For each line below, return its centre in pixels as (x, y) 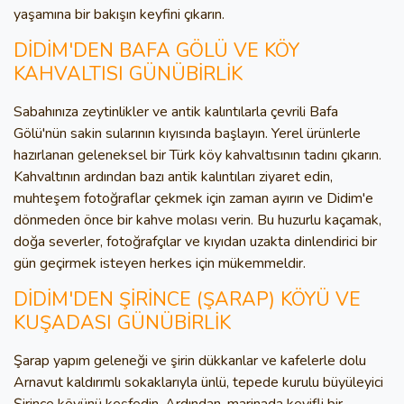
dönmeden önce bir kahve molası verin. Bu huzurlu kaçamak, (197, 220)
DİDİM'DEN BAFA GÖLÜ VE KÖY (156, 50)
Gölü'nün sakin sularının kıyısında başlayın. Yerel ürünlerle (187, 133)
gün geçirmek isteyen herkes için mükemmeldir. (160, 263)
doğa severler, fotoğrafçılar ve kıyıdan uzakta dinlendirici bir (195, 242)
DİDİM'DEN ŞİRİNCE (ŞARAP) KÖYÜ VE (187, 299)
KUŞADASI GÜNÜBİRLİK (122, 323)
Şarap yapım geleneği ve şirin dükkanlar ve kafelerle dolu (190, 361)
